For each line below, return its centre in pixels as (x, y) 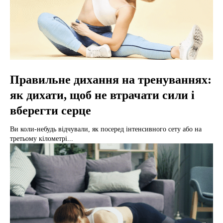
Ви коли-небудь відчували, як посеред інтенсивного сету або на (106, 129)
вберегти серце (51, 110)
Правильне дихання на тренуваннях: (111, 79)
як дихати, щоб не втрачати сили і (102, 95)
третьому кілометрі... (42, 138)
